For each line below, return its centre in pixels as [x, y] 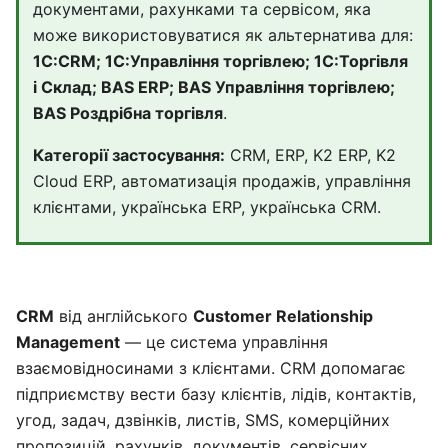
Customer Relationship [283, 316]
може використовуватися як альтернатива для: [223, 35]
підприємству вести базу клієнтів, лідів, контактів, [216, 394]
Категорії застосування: [129, 155]
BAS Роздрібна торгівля [128, 113]
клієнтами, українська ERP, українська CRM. [207, 207]
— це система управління [224, 342]
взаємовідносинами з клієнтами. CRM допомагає [211, 368]
